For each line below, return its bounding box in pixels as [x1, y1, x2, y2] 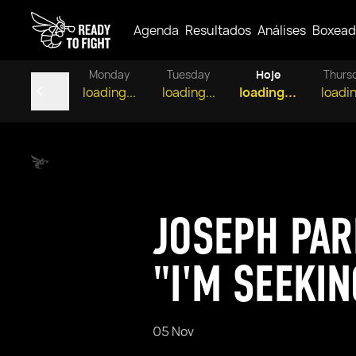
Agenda [133, 21, 179, 39]
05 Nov [153, 323, 194, 340]
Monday [88, 67, 130, 82]
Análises [257, 21, 306, 39]
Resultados [185, 21, 251, 39]
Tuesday [167, 67, 210, 82]
